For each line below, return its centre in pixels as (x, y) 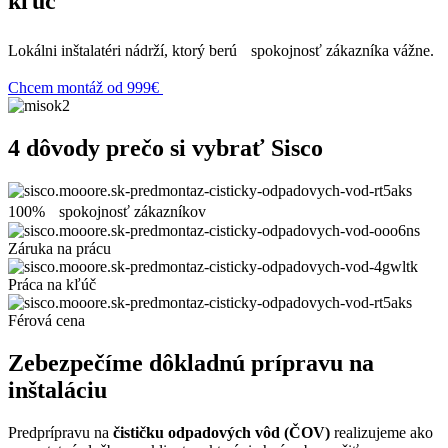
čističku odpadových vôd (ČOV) (221, 432)
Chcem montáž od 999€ (85, 87)
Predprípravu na (60, 432)
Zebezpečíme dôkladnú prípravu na (191, 362)
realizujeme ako (381, 432)
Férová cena (46, 320)
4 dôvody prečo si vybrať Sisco (165, 147)
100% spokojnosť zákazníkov (107, 211)
